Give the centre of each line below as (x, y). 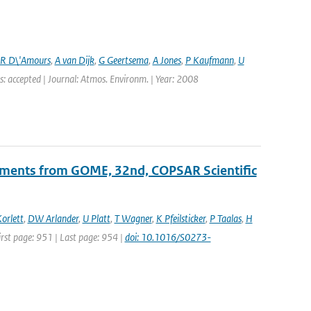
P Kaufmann (209, 60)
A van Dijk (74, 60)
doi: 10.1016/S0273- (168, 237)
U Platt (96, 218)
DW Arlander (53, 218)
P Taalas (225, 218)
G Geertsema (123, 60)
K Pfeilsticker (180, 218)
